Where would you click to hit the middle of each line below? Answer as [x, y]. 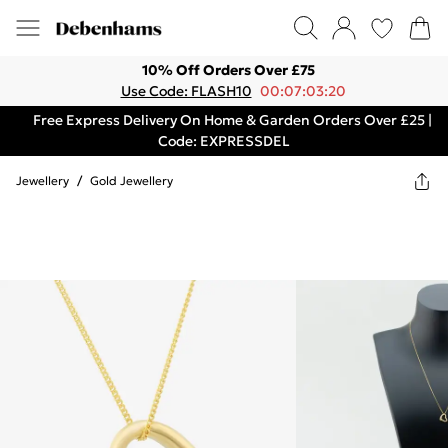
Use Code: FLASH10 [186, 91]
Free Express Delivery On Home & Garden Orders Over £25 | [232, 120]
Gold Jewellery [131, 180]
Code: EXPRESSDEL [224, 141]
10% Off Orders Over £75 [228, 70]
